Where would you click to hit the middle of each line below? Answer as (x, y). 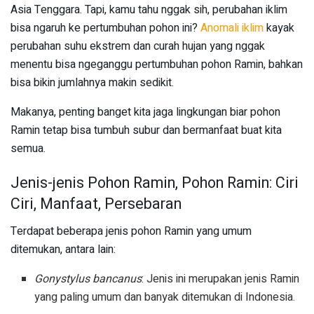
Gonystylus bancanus (88, 279)
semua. (28, 148)
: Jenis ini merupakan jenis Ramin (221, 279)
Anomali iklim (232, 28)
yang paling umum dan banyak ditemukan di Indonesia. (165, 298)
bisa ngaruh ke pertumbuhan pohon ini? (105, 28)
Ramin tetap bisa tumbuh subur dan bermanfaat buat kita (146, 130)
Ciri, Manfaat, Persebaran (96, 204)
